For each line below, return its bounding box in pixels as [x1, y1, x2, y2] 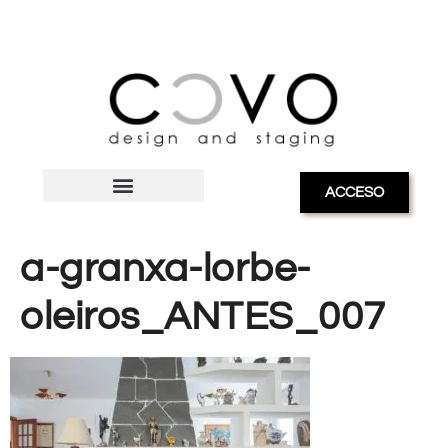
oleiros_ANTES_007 [20, 295, 386, 337]
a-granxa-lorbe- [20, 247, 311, 289]
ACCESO [324, 184, 385, 200]
